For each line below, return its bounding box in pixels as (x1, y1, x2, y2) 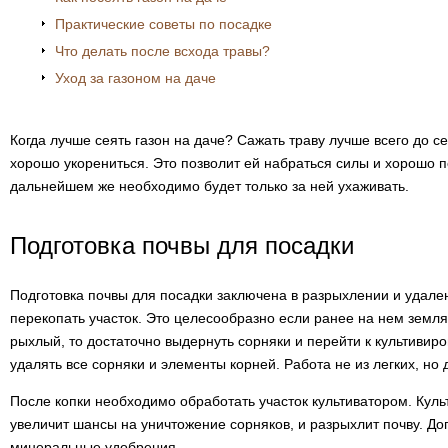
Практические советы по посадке (55, 16, 272, 32)
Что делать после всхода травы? (55, 43, 270, 59)
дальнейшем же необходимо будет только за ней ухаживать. (10, 178, 409, 194)
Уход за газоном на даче (55, 70, 216, 86)
